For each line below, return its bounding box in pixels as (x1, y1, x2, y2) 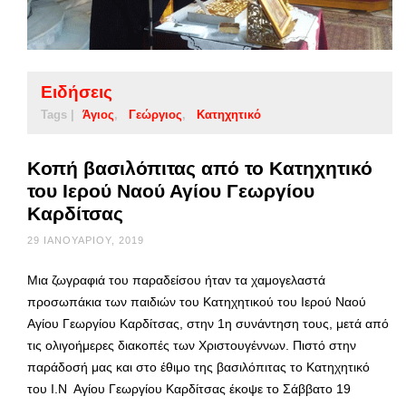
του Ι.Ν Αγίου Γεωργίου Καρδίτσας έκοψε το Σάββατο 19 (27, 382, 351, 397)
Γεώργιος (129, 108, 182, 122)
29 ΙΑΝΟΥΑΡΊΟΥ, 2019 (27, 235, 144, 246)
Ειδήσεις (41, 82, 112, 102)
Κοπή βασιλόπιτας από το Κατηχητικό (27, 158, 372, 179)
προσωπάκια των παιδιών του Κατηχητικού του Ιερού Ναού (27, 295, 366, 310)
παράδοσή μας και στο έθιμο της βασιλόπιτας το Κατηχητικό (27, 360, 370, 375)
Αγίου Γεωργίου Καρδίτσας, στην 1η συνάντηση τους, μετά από (27, 316, 389, 332)
